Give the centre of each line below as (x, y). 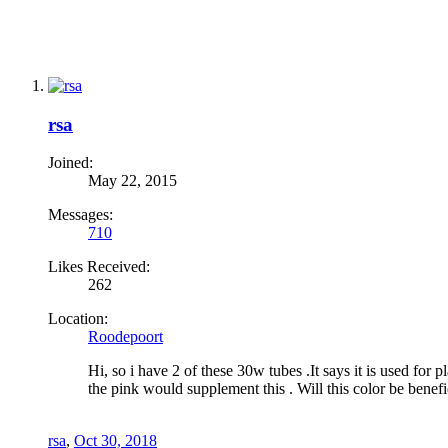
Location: (78, 319)
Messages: (80, 215)
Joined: (70, 163)
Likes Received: (99, 267)
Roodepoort (125, 337)
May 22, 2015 (132, 181)
